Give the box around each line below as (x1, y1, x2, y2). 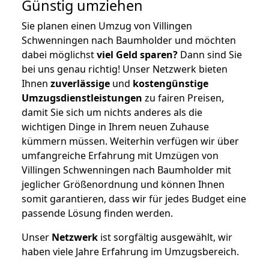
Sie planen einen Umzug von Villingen (22, 19, 192, 32)
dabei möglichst (22, 47, 97, 61)
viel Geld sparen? (97, 47, 178, 61)
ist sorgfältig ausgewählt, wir (98, 230, 232, 244)
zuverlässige (50, 76, 110, 90)
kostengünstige (133, 76, 208, 90)
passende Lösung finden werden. (22, 206, 173, 220)
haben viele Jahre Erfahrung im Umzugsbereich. (22, 244, 239, 258)
